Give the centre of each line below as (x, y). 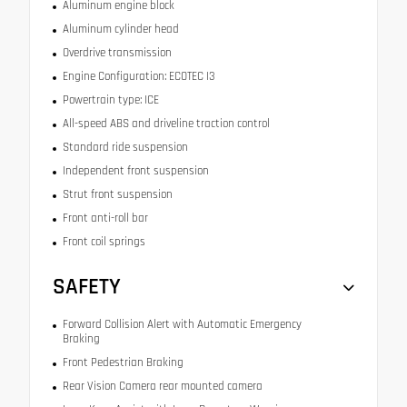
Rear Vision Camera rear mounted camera (162, 387)
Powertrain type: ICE (110, 100)
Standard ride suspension (125, 148)
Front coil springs (104, 242)
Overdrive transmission (117, 53)
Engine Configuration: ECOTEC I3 (138, 77)
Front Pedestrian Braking (123, 363)
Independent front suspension (135, 171)
